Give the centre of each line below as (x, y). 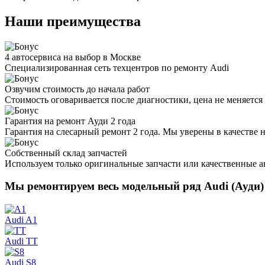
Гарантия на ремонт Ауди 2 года (70, 121)
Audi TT (21, 241)
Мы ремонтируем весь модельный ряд (104, 186)
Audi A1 (21, 220)
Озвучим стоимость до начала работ (77, 89)
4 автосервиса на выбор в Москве (73, 57)
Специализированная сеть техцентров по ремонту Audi (117, 67)
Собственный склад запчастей (66, 153)
